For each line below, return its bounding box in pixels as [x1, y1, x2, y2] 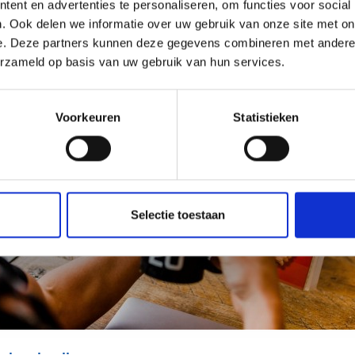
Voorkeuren [55, 110, 120, 124]
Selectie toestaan [130, 208, 225, 222]
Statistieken [233, 110, 300, 124]
